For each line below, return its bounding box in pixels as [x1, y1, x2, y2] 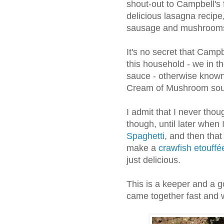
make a [126, 143, 158, 153]
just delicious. [126, 155, 180, 165]
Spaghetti [126, 131, 164, 141]
